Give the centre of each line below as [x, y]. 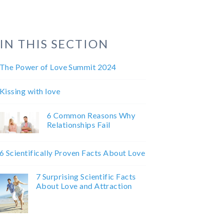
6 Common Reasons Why [91, 115]
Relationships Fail [78, 124]
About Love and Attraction [84, 186]
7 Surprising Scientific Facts [86, 177]
